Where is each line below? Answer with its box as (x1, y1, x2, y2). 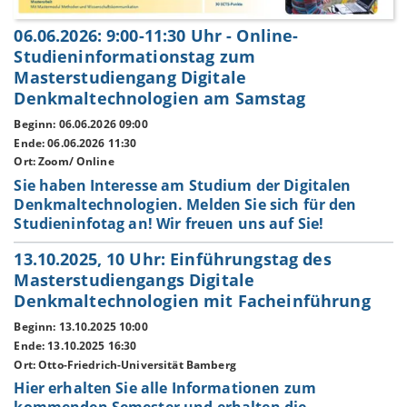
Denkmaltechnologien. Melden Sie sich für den (14, 194, 357, 214)
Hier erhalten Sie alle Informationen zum (14, 378, 316, 399)
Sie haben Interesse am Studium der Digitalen (14, 175, 352, 195)
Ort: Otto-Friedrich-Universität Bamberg (14, 356, 236, 372)
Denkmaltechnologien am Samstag (14, 87, 306, 110)
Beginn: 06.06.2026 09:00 (14, 115, 148, 132)
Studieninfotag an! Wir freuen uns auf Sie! (14, 213, 324, 233)
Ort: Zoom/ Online (14, 154, 114, 170)
